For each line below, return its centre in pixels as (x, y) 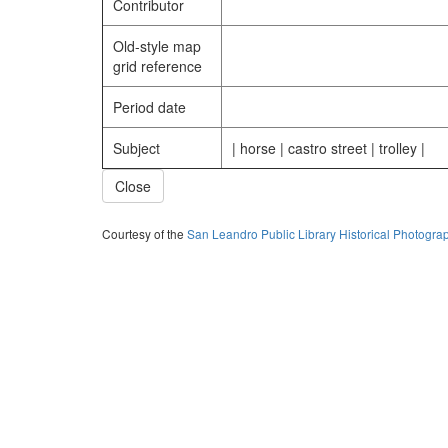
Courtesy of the (144, 233)
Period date (149, 107)
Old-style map (157, 46)
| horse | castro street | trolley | (328, 148)
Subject (136, 148)
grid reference (157, 66)
